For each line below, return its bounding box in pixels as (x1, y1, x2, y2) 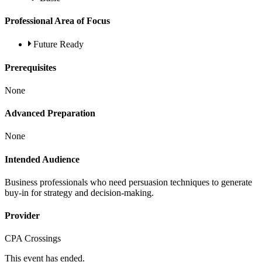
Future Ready (33, 39, 84, 50)
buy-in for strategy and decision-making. (5, 187, 154, 198)
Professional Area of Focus (5, 16, 110, 26)
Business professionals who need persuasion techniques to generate (5, 177, 252, 187)
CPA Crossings (5, 233, 61, 244)
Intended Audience (5, 154, 80, 164)
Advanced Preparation (5, 108, 95, 119)
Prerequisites (5, 62, 56, 73)
